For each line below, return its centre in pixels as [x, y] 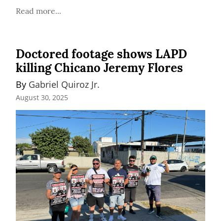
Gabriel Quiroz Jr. [64, 84]
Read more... [38, 11]
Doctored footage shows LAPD [101, 54]
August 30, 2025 [42, 98]
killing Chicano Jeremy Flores [99, 68]
